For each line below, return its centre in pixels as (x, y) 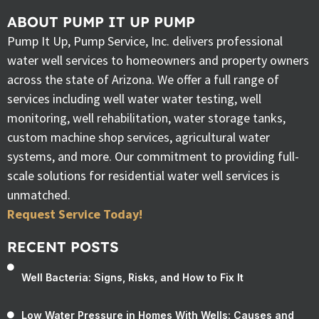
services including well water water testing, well (134, 99)
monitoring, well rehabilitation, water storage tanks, (146, 118)
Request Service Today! (75, 214)
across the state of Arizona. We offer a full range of (143, 80)
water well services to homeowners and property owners (158, 61)
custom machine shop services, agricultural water (138, 137)
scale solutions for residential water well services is (143, 176)
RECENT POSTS (63, 247)
